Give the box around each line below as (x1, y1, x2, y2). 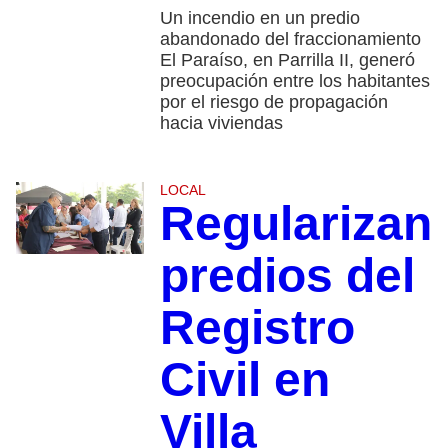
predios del (159, 249, 415, 303)
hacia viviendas (159, 113, 283, 134)
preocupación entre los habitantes (159, 71, 430, 92)
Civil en (159, 353, 330, 407)
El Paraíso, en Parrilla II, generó (159, 50, 415, 71)
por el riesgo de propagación (159, 92, 388, 113)
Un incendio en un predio (159, 8, 360, 29)
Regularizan (159, 197, 432, 251)
